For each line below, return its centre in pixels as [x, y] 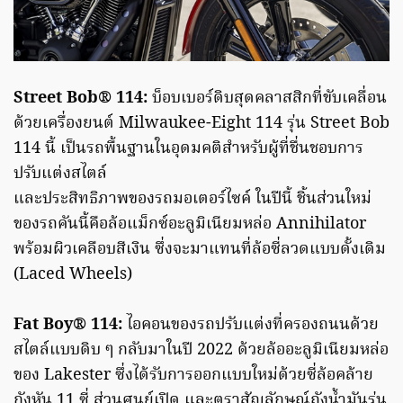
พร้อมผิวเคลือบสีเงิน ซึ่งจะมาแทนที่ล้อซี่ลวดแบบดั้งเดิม [200, 249]
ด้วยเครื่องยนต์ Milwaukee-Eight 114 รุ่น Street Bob [201, 123]
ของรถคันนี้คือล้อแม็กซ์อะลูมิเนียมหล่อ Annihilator [190, 224]
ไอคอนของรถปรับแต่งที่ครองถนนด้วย [251, 325]
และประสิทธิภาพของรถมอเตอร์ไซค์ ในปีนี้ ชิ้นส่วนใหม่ [193, 199]
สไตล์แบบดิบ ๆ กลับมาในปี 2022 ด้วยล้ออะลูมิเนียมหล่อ [201, 350]
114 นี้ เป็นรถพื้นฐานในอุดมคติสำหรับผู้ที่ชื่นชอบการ [188, 148]
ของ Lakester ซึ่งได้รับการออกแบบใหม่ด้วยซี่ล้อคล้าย [193, 375]
